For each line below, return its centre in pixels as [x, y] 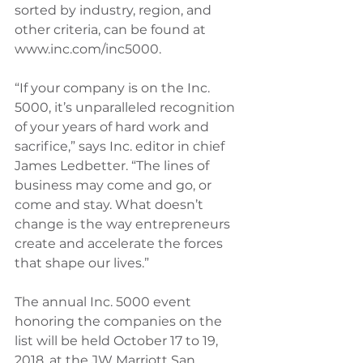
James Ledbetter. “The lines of [113, 166]
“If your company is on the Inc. [114, 88]
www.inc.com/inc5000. [88, 49]
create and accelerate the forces [120, 243]
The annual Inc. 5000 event [105, 302]
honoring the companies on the [120, 321]
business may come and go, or [115, 185]
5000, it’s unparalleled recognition [126, 107]
